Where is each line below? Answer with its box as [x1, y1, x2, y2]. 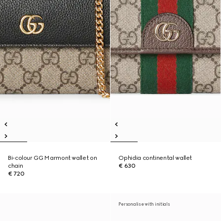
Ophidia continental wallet [118, 154, 192, 161]
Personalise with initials [118, 201, 170, 207]
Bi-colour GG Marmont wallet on [8, 154, 97, 161]
